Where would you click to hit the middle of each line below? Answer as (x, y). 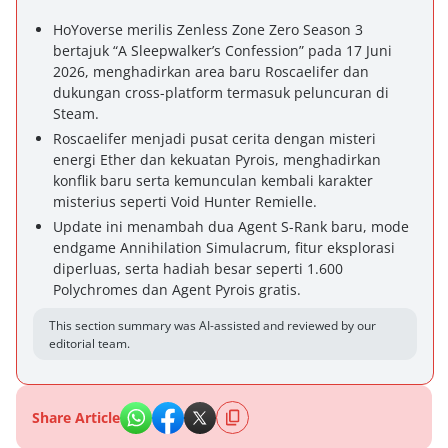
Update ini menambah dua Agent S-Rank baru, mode (231, 226)
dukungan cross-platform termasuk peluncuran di (221, 92)
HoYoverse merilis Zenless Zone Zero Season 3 (208, 29)
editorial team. (89, 343)
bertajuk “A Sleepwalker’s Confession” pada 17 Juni (222, 50)
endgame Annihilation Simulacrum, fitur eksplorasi (224, 247)
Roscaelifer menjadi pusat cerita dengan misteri (214, 138)
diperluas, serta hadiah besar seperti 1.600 (198, 268)
